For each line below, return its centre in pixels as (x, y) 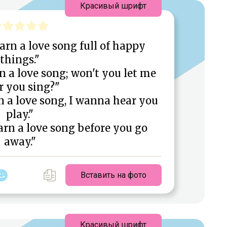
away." (20, 142)
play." (20, 115)
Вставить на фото (113, 175)
